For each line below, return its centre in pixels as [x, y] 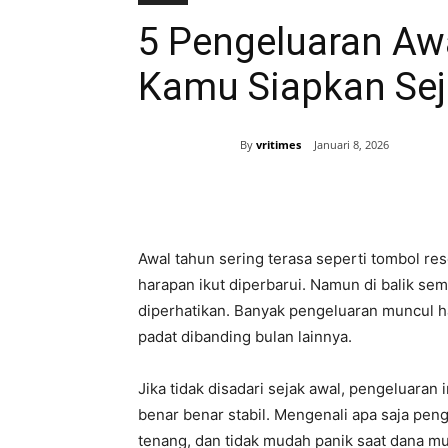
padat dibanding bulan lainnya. [245, 337]
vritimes [278, 144]
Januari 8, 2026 [351, 145]
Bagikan [207, 197]
